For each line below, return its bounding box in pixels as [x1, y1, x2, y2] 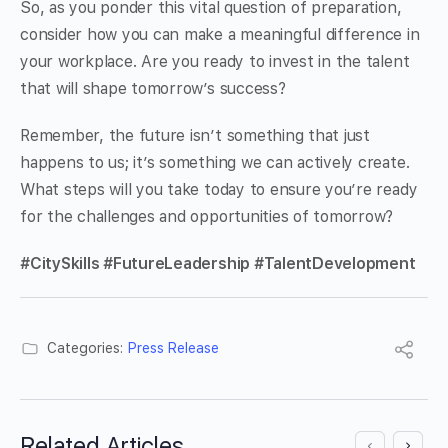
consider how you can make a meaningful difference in [20, 25, 420, 45]
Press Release [128, 340, 219, 357]
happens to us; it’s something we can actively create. [20, 153, 410, 173]
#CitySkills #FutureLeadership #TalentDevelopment [20, 254, 416, 274]
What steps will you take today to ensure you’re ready [20, 180, 418, 200]
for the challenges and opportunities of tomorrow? [20, 207, 394, 227]
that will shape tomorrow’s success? [20, 79, 286, 99]
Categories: [47, 340, 123, 357]
